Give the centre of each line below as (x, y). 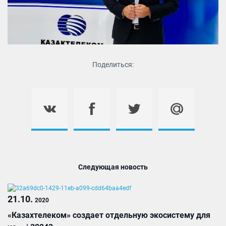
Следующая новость (113, 167)
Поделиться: (113, 64)
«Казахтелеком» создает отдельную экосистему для (109, 215)
